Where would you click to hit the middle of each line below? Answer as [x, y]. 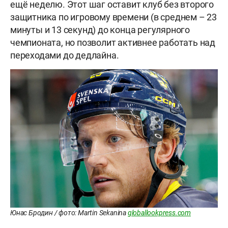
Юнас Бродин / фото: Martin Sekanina [69, 213]
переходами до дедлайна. [65, 55]
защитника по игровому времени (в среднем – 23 [113, 17]
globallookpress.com [159, 213]
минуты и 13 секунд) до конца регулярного [100, 30]
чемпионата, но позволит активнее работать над [113, 43]
